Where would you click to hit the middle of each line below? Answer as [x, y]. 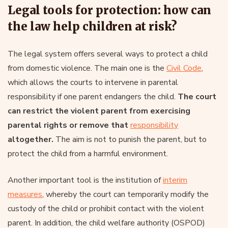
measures [25, 194]
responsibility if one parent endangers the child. [92, 96]
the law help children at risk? [92, 26]
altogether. [31, 139]
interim [175, 180]
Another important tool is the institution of [85, 180]
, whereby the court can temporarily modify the [125, 194]
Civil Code [184, 68]
